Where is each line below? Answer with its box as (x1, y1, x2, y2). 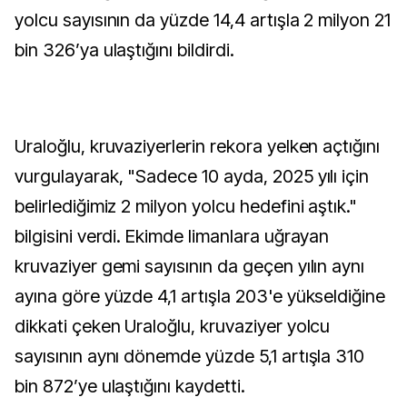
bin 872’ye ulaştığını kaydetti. (15, 375, 245, 397)
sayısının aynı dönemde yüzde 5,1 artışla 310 (15, 345, 365, 367)
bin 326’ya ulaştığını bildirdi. (15, 39, 234, 61)
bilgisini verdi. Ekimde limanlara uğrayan (15, 225, 330, 247)
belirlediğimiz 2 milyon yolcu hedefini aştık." (15, 195, 358, 217)
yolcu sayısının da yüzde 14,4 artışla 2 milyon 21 (15, 9, 392, 31)
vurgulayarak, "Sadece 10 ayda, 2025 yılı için (15, 165, 370, 187)
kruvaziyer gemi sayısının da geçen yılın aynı (15, 255, 365, 277)
